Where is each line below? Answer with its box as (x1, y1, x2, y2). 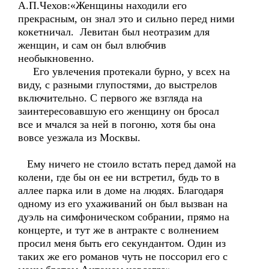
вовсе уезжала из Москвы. (18, 131, 141, 144)
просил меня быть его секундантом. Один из (18, 237, 226, 249)
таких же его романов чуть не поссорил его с (18, 250, 228, 262)
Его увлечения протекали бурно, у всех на (18, 65, 230, 77)
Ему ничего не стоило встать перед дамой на (18, 158, 236, 170)
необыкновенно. (18, 52, 94, 64)
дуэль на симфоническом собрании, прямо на (18, 211, 229, 223)
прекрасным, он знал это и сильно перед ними (18, 13, 235, 25)
